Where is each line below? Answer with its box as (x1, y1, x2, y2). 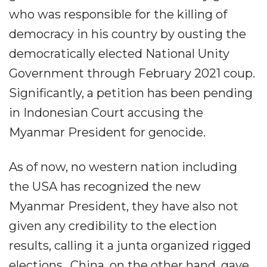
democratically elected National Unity (9, 46, 229, 61)
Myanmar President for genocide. (9, 125, 206, 139)
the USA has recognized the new (9, 179, 201, 194)
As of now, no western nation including (9, 160, 237, 174)
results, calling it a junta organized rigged (9, 238, 251, 253)
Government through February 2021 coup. (9, 66, 255, 80)
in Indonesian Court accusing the (9, 105, 203, 120)
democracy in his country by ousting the (9, 27, 246, 41)
